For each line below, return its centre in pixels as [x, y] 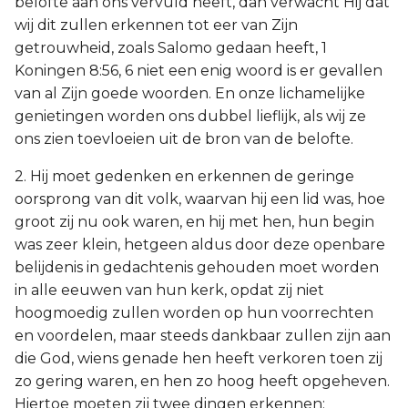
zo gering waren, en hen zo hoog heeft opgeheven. [202, 381]
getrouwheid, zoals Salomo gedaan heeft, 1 [171, 48]
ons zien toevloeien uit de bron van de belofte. [184, 139]
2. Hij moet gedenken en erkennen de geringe [184, 176]
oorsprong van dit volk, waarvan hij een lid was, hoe [200, 199]
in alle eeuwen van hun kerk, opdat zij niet [169, 290]
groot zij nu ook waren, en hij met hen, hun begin [194, 222]
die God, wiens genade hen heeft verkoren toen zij [199, 358]
